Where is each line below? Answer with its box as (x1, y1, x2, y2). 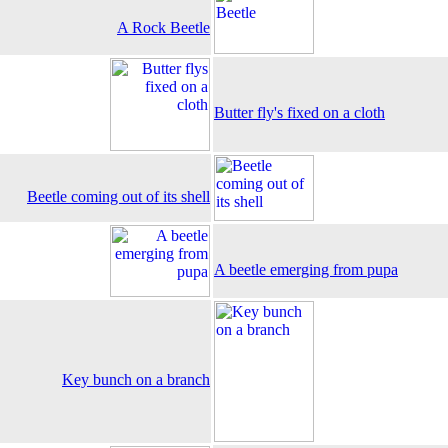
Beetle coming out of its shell (27, 188, 210, 205)
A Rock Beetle (117, 19, 210, 36)
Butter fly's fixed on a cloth (214, 104, 385, 121)
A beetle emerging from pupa (214, 261, 398, 278)
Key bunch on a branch (62, 371, 210, 388)
